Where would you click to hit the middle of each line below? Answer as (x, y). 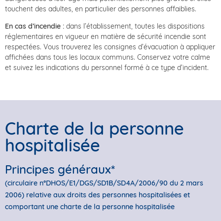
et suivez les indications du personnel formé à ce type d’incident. (107, 68)
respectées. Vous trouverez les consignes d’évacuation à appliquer (110, 47)
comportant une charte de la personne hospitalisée (90, 206)
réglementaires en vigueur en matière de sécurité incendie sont (106, 37)
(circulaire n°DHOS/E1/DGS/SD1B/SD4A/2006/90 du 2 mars (104, 183)
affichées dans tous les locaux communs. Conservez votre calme (108, 57)
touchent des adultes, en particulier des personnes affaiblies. (101, 9)
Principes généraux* (60, 169)
